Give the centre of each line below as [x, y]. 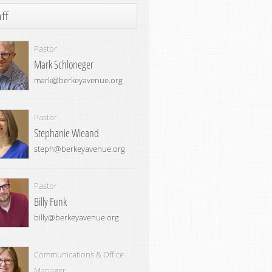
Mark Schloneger [64, 64]
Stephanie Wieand [66, 133]
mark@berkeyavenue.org [78, 80]
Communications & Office [79, 254]
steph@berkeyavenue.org [80, 149]
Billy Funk [50, 202]
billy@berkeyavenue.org [76, 217]
